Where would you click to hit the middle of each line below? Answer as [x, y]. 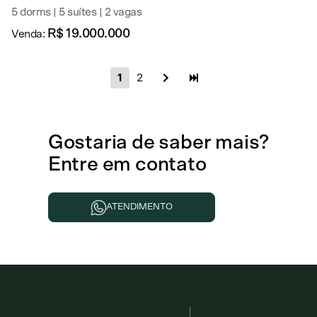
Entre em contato [127, 165]
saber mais [209, 143]
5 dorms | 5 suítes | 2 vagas [76, 12]
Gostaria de [103, 143]
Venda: [29, 34]
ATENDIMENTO [139, 207]
